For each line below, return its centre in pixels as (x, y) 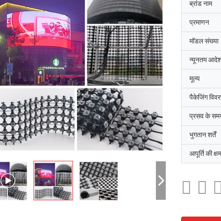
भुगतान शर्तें (203, 135)
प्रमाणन (199, 22)
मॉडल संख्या (204, 41)
